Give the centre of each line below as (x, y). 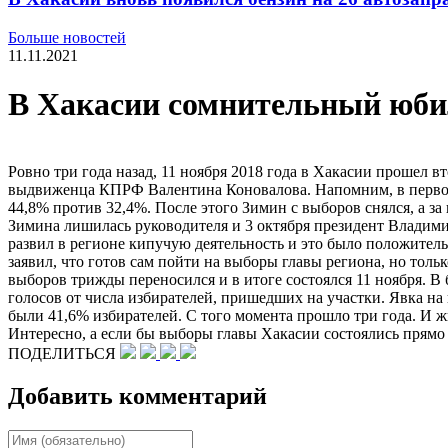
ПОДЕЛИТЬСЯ (64, 353)
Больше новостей (67, 37)
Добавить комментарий (137, 395)
